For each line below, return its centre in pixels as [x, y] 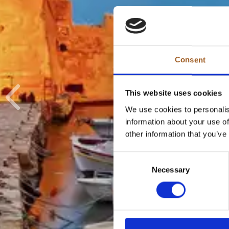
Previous [29, 104]
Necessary [171, 170]
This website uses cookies [173, 93]
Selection [129, 170]
